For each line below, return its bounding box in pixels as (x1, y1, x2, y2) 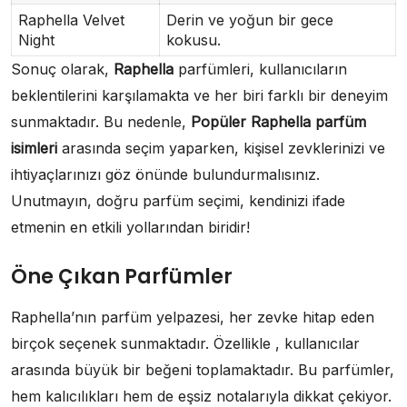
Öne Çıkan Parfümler (11, 263, 233, 292)
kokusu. (165, 31, 221, 50)
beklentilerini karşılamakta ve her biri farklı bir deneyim (11, 86, 388, 105)
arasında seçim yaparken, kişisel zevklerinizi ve (57, 139, 385, 158)
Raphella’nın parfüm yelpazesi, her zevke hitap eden (11, 308, 374, 327)
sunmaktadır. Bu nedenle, (11, 113, 191, 132)
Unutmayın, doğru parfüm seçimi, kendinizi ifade (11, 192, 345, 211)
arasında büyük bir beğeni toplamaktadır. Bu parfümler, (11, 361, 394, 380)
